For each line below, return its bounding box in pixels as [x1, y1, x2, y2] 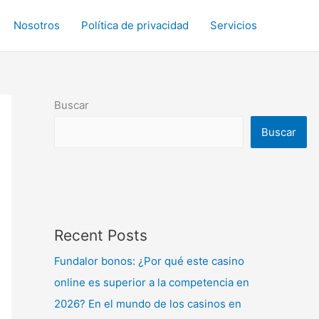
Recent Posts [54, 226, 147, 244]
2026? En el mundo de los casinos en [54, 297, 241, 310]
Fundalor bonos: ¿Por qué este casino [54, 254, 244, 268]
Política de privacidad [81, 19, 189, 32]
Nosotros [14, 19, 60, 32]
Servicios [210, 19, 257, 32]
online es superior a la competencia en [54, 276, 249, 289]
